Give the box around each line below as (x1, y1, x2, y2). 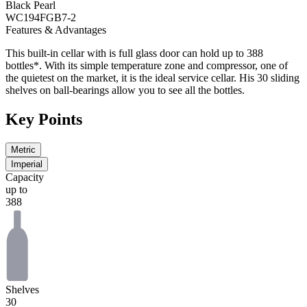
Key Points (5, 110, 82, 128)
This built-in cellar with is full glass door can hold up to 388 (5, 47, 263, 59)
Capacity (5, 171, 44, 183)
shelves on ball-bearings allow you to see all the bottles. (5, 84, 245, 96)
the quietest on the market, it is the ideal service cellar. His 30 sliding (5, 71, 299, 84)
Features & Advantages (5, 23, 106, 36)
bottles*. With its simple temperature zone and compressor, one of (5, 59, 288, 71)
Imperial (11, 158, 42, 169)
